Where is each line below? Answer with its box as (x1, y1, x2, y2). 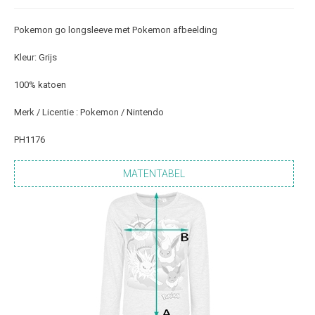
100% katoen (14, 79, 66, 90)
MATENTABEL (123, 168, 185, 179)
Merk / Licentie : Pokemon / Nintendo (14, 107, 164, 117)
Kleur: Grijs (14, 52, 57, 63)
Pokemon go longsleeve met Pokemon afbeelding (14, 25, 217, 35)
